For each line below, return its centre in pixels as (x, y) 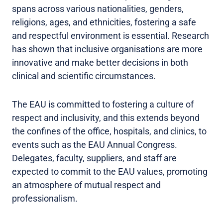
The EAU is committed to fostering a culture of (103, 105)
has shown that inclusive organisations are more (107, 49)
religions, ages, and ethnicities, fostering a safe (104, 22)
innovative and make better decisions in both (100, 63)
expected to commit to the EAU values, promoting (110, 172)
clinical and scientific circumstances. (84, 76)
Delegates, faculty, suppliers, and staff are (94, 158)
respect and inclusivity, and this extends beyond (106, 118)
